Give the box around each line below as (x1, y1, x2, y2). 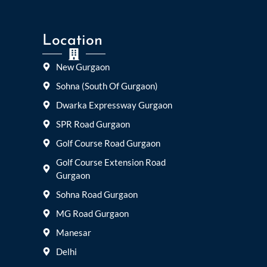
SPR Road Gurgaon (55, 118, 130, 129)
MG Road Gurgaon (55, 207, 129, 219)
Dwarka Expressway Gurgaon (55, 99, 172, 110)
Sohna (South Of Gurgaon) (55, 80, 158, 91)
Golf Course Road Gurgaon (55, 137, 160, 148)
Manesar (55, 226, 91, 238)
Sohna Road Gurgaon (55, 188, 138, 200)
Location (42, 33, 103, 48)
